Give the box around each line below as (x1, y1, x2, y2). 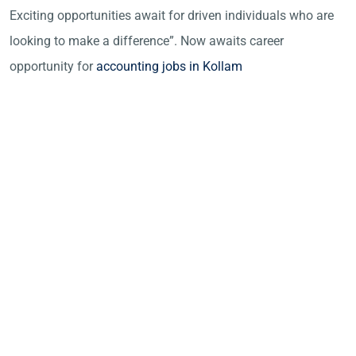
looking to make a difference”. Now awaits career (10, 33, 284, 48)
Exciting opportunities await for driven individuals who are (10, 8, 334, 23)
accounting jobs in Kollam (96, 59, 242, 74)
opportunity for (10, 59, 96, 74)
